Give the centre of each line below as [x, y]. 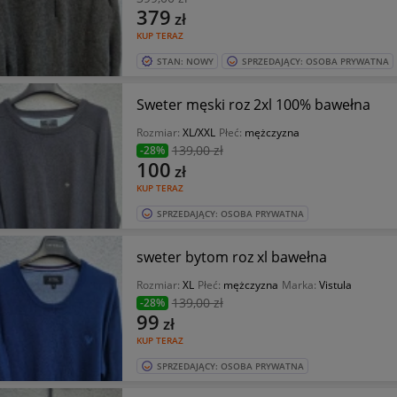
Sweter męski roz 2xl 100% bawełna [253, 105]
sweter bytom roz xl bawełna [231, 257]
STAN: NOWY [185, 61]
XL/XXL [198, 132]
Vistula [335, 285]
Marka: [300, 285]
